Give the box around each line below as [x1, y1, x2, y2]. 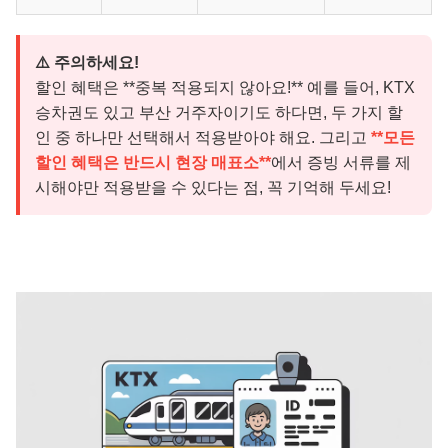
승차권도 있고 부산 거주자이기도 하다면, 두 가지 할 [35, 104, 403, 122]
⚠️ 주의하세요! [35, 54, 139, 72]
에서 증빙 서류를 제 [271, 154, 411, 172]
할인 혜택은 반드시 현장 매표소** [35, 154, 271, 172]
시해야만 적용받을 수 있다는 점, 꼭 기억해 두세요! [35, 179, 391, 197]
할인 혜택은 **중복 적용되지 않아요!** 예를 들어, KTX [35, 79, 415, 97]
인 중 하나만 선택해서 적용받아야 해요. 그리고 [35, 129, 371, 147]
